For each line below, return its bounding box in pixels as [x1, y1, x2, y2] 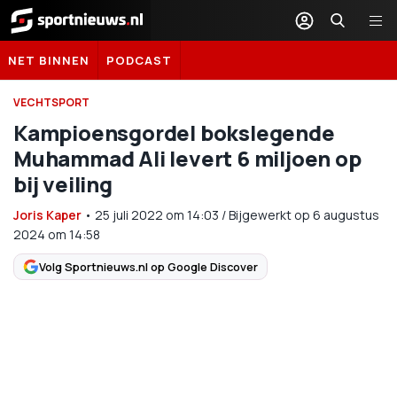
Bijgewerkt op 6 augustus [229, 206, 379, 223]
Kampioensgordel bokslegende [13, 118, 335, 147]
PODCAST [106, 52, 172, 68]
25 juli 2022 [95, 206, 163, 223]
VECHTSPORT [13, 95, 90, 110]
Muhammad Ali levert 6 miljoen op [13, 144, 362, 173]
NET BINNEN [8, 52, 90, 68]
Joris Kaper [13, 206, 82, 223]
